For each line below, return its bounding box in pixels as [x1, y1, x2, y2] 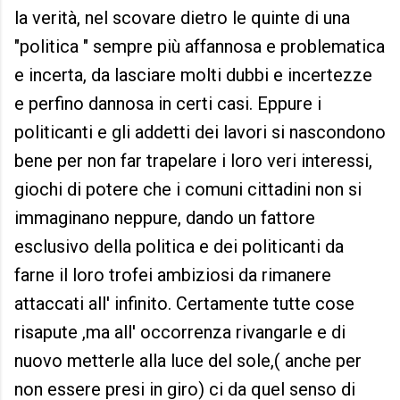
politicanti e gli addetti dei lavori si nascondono [14, 121, 386, 144]
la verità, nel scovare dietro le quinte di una [14, 7, 350, 29]
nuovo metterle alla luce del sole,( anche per [14, 350, 362, 372]
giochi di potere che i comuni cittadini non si [14, 179, 362, 201]
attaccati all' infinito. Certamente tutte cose [14, 293, 354, 315]
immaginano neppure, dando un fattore [14, 207, 315, 229]
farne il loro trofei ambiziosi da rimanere [14, 264, 331, 287]
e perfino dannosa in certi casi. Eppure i [14, 93, 321, 115]
